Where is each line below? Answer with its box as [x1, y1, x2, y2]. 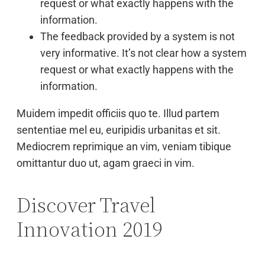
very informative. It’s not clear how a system [40, 47, 247, 59]
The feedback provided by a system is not [40, 30, 235, 43]
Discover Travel [17, 190, 156, 219]
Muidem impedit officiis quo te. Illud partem [17, 107, 219, 119]
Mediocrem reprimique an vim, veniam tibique [17, 140, 231, 153]
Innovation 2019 [17, 215, 163, 244]
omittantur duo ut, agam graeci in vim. [17, 157, 195, 169]
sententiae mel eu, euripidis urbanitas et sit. [17, 124, 221, 136]
